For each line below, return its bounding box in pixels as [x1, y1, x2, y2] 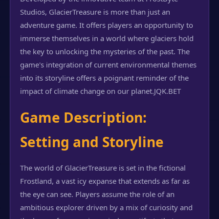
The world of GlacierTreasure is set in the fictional [20, 163, 186, 173]
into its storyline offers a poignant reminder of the [20, 73, 189, 83]
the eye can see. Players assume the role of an [20, 189, 175, 199]
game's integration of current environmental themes [20, 60, 197, 69]
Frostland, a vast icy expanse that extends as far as [20, 176, 190, 186]
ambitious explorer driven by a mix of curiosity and [20, 202, 193, 212]
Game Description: [20, 108, 147, 127]
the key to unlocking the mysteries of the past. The [20, 46, 190, 56]
